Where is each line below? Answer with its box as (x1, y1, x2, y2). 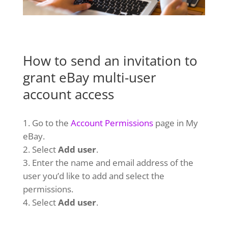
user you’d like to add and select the (22, 170, 164, 182)
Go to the (32, 117, 71, 129)
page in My (153, 117, 198, 129)
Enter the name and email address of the (32, 157, 193, 169)
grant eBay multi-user (22, 68, 156, 87)
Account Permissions (70, 117, 153, 129)
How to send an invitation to (22, 51, 197, 70)
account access (22, 85, 118, 104)
